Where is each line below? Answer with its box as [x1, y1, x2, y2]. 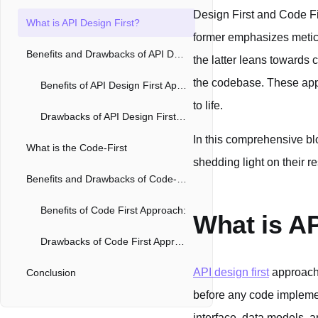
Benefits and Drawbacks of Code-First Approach [177, 173, 187, 185]
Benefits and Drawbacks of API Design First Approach [174, 48, 184, 60]
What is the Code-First [26, 142, 127, 153]
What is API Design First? [26, 17, 140, 28]
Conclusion [26, 267, 76, 278]
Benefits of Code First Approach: [40, 204, 186, 216]
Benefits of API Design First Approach [177, 79, 187, 91]
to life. [193, 99, 223, 112]
